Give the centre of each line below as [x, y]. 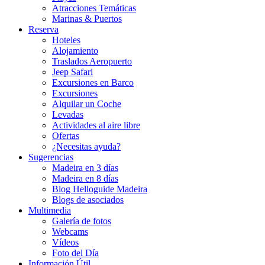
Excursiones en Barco [93, 83]
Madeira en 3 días [85, 168]
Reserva [43, 29]
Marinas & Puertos [87, 19]
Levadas [68, 114]
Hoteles [66, 40]
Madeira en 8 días [85, 178]
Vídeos [65, 242]
